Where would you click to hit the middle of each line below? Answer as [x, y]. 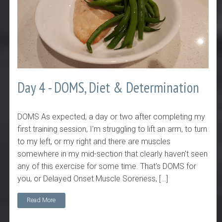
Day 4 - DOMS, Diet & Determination [109, 88]
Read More [41, 200]
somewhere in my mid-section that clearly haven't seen [113, 154]
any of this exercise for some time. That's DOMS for [107, 166]
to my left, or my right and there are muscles [94, 141]
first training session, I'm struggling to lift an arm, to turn [112, 129]
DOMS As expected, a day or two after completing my [111, 116]
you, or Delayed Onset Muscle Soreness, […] [93, 178]
